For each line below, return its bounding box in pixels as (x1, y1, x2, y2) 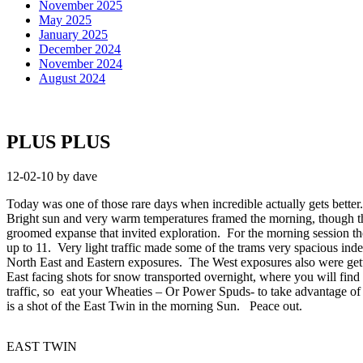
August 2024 (39, 71, 105, 86)
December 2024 (39, 42, 121, 57)
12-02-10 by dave (6, 169, 97, 184)
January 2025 (39, 28, 108, 42)
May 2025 (39, 13, 92, 28)
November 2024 (39, 57, 122, 71)
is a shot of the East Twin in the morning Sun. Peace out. (6, 299, 302, 314)
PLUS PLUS (6, 131, 110, 153)
